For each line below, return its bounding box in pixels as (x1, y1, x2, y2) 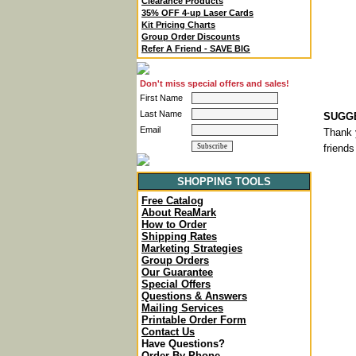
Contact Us (141, 326, 195, 338)
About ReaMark (141, 207, 216, 219)
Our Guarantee (141, 266, 213, 278)
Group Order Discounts (141, 32, 240, 41)
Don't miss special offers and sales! (140, 79, 289, 88)
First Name (140, 93, 183, 103)
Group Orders (141, 254, 209, 266)
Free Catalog (141, 195, 203, 207)
